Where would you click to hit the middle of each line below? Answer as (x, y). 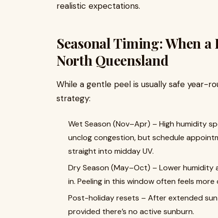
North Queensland (113, 60)
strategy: (73, 98)
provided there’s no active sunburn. (131, 211)
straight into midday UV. (111, 151)
